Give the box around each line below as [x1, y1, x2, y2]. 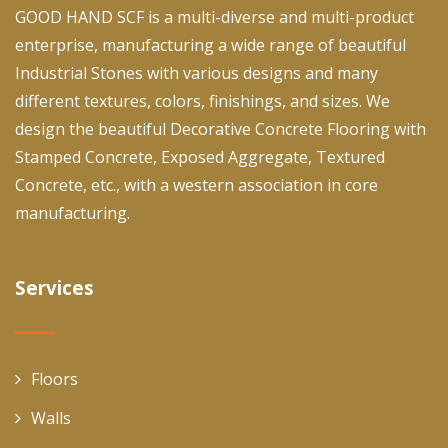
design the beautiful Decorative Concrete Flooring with [15, 117, 426, 140]
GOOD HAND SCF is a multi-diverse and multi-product [15, 5, 414, 28]
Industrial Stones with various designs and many [15, 61, 378, 84]
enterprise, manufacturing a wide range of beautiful [15, 33, 406, 56]
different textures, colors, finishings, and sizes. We [15, 89, 390, 112]
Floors [31, 367, 78, 390]
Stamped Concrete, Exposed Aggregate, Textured [15, 145, 385, 168]
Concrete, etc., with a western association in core [15, 173, 378, 196]
